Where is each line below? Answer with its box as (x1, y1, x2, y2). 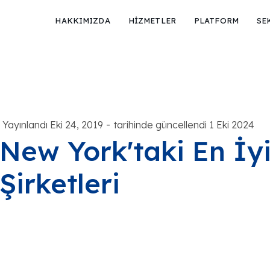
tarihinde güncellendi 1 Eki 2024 (113, 118, 254, 131)
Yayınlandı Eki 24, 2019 (2, 118, 103, 131)
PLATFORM (193, 16, 239, 25)
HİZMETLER (128, 16, 176, 25)
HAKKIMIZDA (55, 16, 110, 25)
